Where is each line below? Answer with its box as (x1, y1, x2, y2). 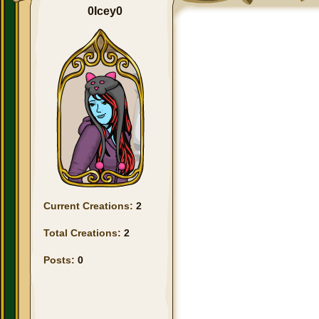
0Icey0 (88, 5, 123, 17)
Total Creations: (43, 227, 124, 239)
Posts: (43, 254, 78, 266)
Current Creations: (43, 200, 136, 211)
